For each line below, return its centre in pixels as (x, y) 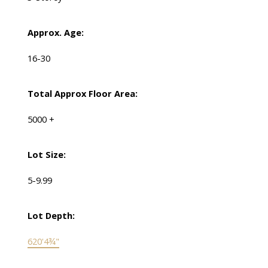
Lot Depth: (51, 216)
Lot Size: (46, 155)
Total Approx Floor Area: (82, 94)
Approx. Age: (55, 33)
